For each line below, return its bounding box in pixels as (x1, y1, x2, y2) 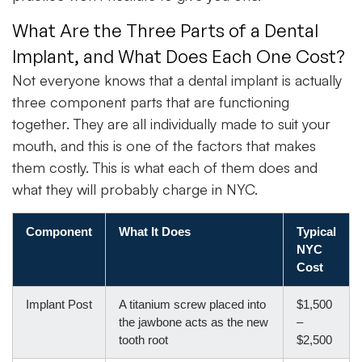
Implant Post (26, 297, 92, 311)
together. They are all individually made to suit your (12, 115, 330, 133)
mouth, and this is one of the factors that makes (12, 137, 316, 155)
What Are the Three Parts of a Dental (12, 19, 318, 42)
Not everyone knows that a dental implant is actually (12, 71, 342, 90)
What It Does (119, 224, 191, 238)
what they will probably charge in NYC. (12, 180, 258, 199)
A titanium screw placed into (119, 297, 266, 311)
